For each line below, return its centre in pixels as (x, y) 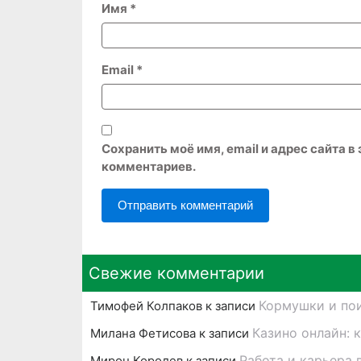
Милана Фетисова (143, 334)
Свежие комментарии (176, 274)
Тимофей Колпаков (146, 306)
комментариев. (149, 167)
